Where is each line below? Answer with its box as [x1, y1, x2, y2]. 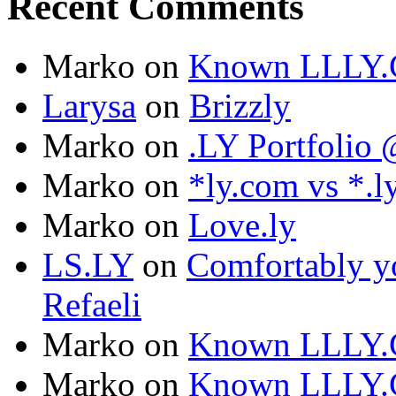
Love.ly [188, 206, 296, 245]
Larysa [42, 87, 136, 126]
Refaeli [42, 286, 141, 324]
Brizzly [189, 87, 291, 126]
